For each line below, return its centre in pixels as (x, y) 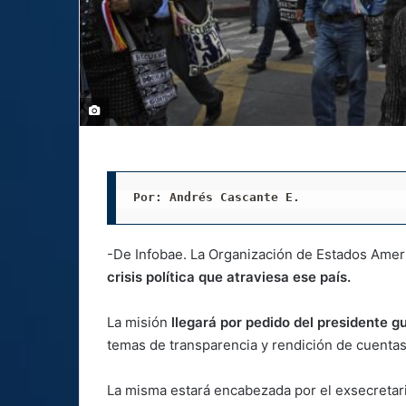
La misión (139, 322)
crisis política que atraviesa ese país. (229, 276)
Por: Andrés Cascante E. (216, 198)
